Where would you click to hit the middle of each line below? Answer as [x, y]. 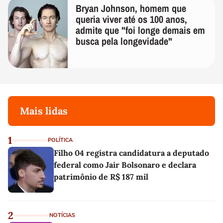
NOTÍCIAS [62, 215]
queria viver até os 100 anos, [131, 19]
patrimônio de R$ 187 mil [101, 176]
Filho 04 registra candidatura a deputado [131, 153]
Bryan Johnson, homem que [131, 8]
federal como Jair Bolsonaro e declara [125, 165]
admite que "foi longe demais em [140, 30]
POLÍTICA [60, 140]
